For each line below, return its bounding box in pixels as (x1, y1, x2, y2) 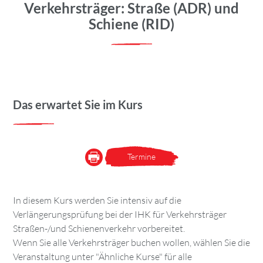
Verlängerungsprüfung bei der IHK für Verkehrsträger (13, 208, 227, 220)
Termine (127, 151, 156, 161)
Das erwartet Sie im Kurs (13, 97, 143, 112)
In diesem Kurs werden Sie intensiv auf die (13, 194, 181, 206)
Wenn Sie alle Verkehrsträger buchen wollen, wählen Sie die (13, 236, 250, 248)
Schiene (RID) (89, 15, 174, 32)
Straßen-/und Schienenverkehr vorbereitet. (13, 222, 185, 234)
